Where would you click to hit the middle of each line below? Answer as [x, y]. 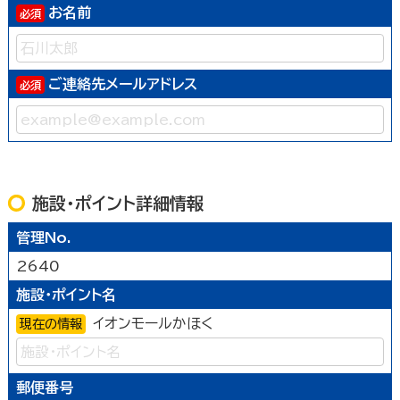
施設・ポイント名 [66, 295]
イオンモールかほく [153, 324]
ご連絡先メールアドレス [122, 83]
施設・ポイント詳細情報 [118, 203]
